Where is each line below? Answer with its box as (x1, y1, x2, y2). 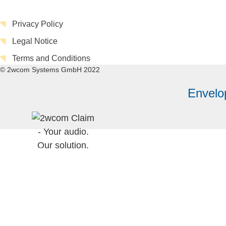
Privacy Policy (12, 19, 63, 28)
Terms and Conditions (12, 53, 90, 63)
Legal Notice (12, 36, 58, 45)
